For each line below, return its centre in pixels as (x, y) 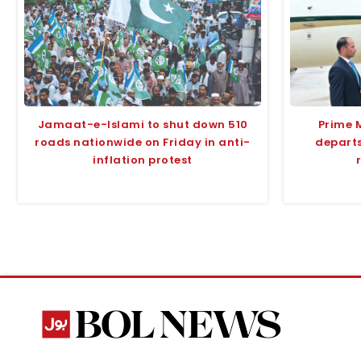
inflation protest (143, 160)
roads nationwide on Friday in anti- (143, 142)
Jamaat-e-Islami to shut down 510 (143, 124)
